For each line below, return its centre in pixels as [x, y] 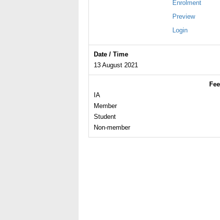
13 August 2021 [116, 65]
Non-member [112, 127]
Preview [184, 16]
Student [105, 117]
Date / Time [111, 54]
